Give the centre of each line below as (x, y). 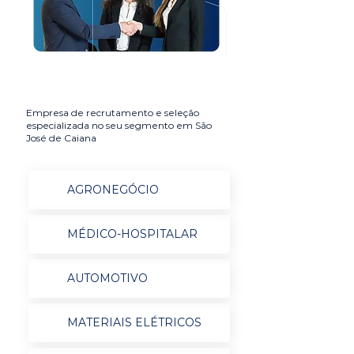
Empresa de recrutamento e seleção (113, 113)
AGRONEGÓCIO (113, 190)
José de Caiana (61, 138)
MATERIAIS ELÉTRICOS (134, 322)
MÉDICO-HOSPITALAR (132, 234)
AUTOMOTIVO (107, 278)
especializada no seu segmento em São (119, 125)
